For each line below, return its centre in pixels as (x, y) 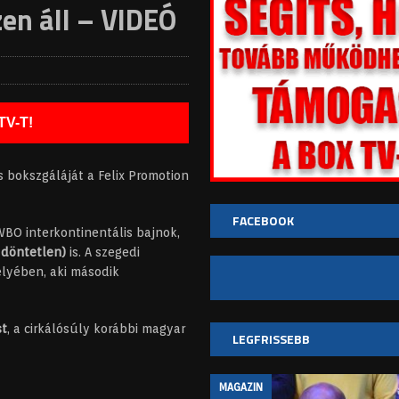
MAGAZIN (241, 387)
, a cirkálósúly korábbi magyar (96, 329)
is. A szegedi (103, 252)
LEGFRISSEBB (272, 339)
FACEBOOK (264, 221)
